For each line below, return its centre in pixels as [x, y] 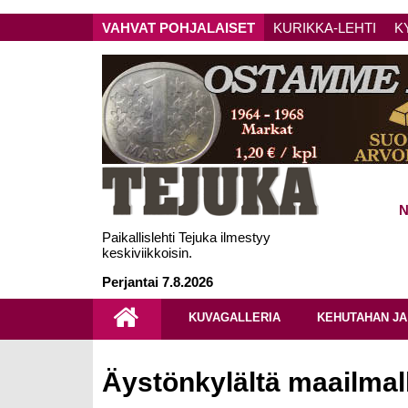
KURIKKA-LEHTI [325, 27]
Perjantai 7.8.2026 [158, 282]
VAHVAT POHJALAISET [178, 27]
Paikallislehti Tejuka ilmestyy [186, 237]
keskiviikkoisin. [147, 253]
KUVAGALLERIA [235, 317]
